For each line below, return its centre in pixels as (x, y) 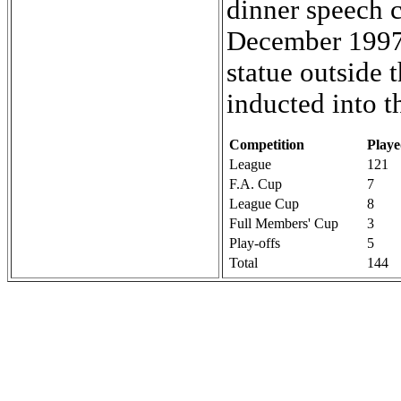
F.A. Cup (256, 184)
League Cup (264, 204)
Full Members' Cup (284, 224)
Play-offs (255, 243)
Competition (267, 145)
